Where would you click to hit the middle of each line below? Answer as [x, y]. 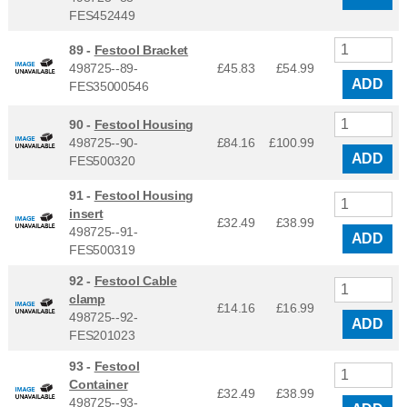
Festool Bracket [141, 50]
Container [99, 384]
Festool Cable [135, 280]
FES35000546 [109, 86]
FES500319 [102, 249]
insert [86, 213]
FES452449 [102, 15]
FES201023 [102, 335]
